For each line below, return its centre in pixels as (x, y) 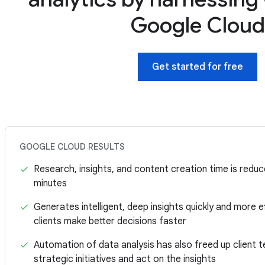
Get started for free (198, 67)
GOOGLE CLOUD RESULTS (72, 147)
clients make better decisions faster (110, 222)
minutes (51, 184)
